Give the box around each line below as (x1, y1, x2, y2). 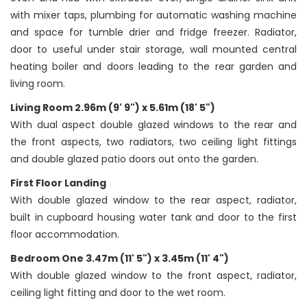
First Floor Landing (10, 176, 106, 191)
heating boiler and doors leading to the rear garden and (10, 60, 297, 74)
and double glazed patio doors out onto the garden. (10, 152, 258, 167)
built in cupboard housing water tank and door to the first (10, 210, 297, 225)
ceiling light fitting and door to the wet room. (10, 286, 225, 300)
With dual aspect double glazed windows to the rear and (10, 118, 297, 132)
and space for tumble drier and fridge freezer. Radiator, (10, 25, 297, 40)
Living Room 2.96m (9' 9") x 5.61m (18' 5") (10, 101, 215, 115)
